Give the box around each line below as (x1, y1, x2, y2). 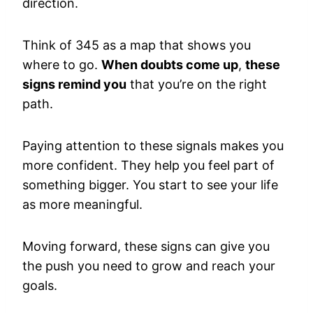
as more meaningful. (22, 197, 143, 212)
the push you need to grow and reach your (22, 259, 275, 273)
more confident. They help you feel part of (22, 158, 275, 173)
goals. (22, 278, 57, 293)
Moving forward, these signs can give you (22, 239, 270, 254)
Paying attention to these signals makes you (22, 138, 284, 153)
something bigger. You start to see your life (22, 177, 278, 192)
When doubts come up (101, 57, 238, 72)
